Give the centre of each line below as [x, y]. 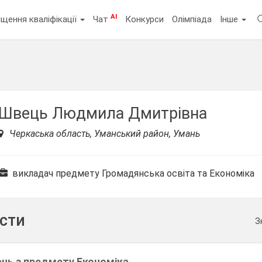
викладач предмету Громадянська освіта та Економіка [132, 173]
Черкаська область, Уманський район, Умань [104, 134]
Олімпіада [192, 19]
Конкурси [145, 19]
